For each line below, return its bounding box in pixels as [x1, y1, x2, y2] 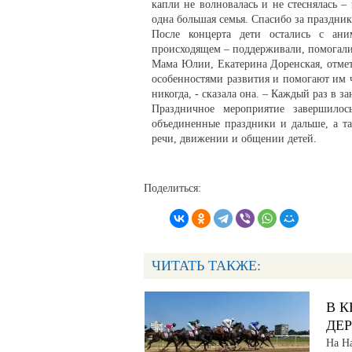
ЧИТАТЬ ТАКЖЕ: [152, 257, 261, 273]
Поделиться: [144, 182, 201, 195]
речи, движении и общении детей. [152, 132, 317, 145]
